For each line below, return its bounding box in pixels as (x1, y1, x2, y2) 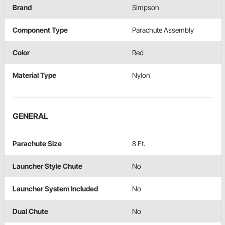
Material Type (13, 70, 56, 79)
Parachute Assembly (132, 25, 194, 34)
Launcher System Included (13, 184, 98, 193)
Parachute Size (13, 139, 62, 148)
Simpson (132, 3, 159, 12)
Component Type (13, 25, 68, 34)
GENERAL (13, 110, 48, 121)
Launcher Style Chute (13, 161, 82, 170)
